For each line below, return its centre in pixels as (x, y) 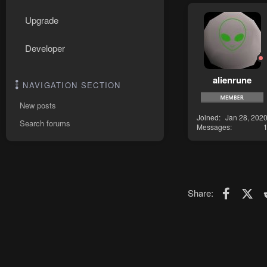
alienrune (232, 80)
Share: (201, 193)
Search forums (45, 123)
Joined (208, 117)
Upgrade (42, 20)
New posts (38, 105)
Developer (45, 48)
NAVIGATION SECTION (72, 85)
